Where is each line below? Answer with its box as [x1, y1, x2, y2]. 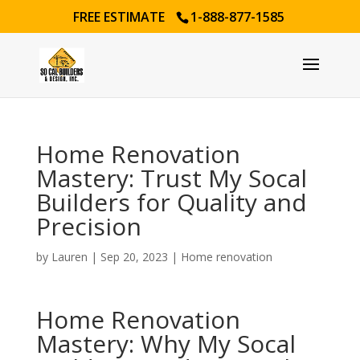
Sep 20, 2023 [100, 249, 168, 264]
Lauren [51, 249, 88, 264]
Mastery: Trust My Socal [35, 162, 307, 194]
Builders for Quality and [35, 186, 307, 219]
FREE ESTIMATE [72, 8, 168, 26]
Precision [35, 210, 141, 243]
